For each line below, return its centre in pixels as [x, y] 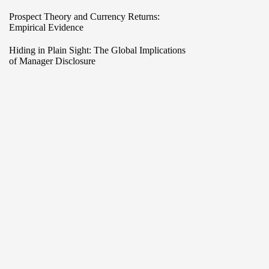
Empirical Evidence [46, 27]
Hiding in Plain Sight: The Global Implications [97, 50]
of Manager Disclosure [52, 61]
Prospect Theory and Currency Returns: [84, 17]
